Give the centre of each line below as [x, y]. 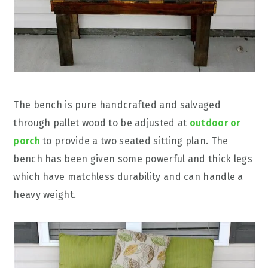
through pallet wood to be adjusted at [101, 123]
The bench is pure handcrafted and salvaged [117, 105]
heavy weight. [45, 195]
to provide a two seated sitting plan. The [134, 141]
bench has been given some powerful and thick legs [133, 159]
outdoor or [215, 123]
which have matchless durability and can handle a [128, 177]
